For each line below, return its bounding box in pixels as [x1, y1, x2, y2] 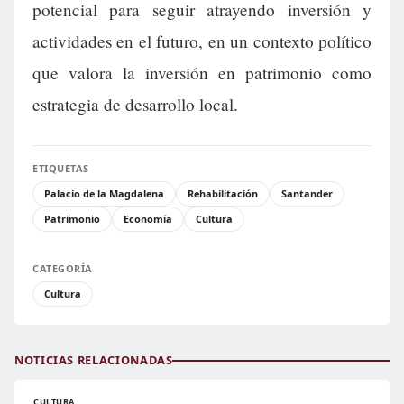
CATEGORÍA [32, 262, 93, 275]
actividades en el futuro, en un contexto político [32, 30, 372, 52]
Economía [124, 212, 172, 225]
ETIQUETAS [32, 161, 89, 175]
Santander [281, 187, 333, 200]
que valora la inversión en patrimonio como [32, 61, 372, 84]
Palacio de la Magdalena [44, 187, 164, 200]
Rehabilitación [188, 187, 258, 200]
